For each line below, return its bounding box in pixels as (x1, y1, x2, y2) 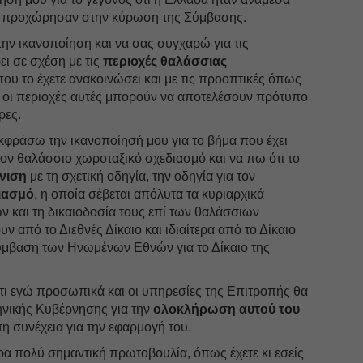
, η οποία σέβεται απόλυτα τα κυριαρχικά (34, 186, 265, 201)
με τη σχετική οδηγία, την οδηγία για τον (27, 169, 256, 183)
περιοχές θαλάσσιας (103, 53, 228, 68)
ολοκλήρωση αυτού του (150, 301, 301, 316)
